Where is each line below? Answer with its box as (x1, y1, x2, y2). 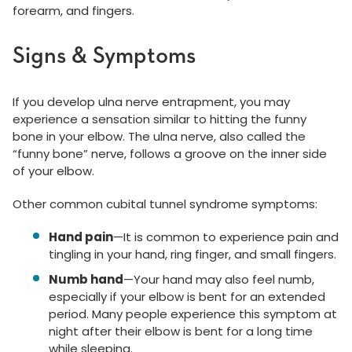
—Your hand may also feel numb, (123, 271, 314, 288)
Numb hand (49, 271, 123, 288)
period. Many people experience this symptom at (49, 306, 337, 322)
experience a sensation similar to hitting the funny (13, 111, 306, 127)
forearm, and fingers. (13, 2, 134, 19)
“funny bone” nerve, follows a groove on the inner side (13, 145, 327, 162)
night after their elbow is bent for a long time (49, 323, 313, 339)
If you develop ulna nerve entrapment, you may (13, 93, 290, 110)
